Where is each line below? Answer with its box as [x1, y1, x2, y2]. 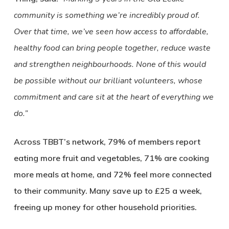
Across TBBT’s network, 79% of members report [13, 136, 200, 147]
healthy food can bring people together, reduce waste [13, 42, 211, 54]
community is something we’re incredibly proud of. [13, 10, 200, 21]
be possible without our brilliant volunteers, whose [13, 75, 202, 87]
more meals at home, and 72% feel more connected [13, 169, 212, 180]
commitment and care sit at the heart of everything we [13, 91, 214, 103]
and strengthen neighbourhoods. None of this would [13, 59, 206, 71]
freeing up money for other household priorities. [13, 202, 197, 213]
